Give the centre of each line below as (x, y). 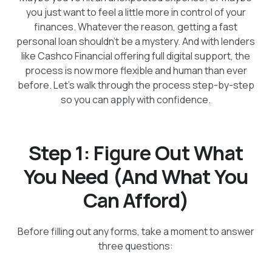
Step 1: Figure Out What (136, 152)
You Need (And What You (136, 176)
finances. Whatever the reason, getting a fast (136, 26)
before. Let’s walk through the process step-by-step (136, 85)
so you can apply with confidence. (136, 99)
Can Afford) (136, 200)
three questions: (136, 246)
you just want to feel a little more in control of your (136, 12)
